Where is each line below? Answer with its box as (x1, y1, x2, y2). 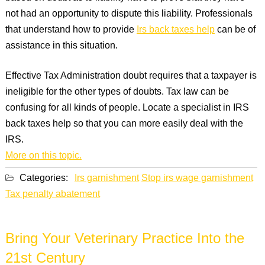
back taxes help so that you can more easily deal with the (5, 117, 243, 132)
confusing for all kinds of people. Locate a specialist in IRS (5, 101, 249, 116)
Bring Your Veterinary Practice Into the (5, 228, 244, 251)
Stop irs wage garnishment (141, 171, 253, 186)
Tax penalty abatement (5, 187, 100, 202)
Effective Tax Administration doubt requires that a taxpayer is (5, 69, 257, 84)
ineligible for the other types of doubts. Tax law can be (5, 85, 229, 100)
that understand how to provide (5, 22, 137, 38)
